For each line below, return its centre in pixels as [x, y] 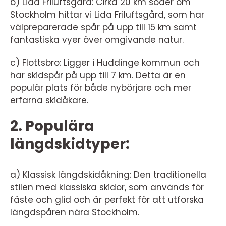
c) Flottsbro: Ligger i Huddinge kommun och [105, 63]
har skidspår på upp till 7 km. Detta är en [98, 75]
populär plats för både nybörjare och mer [101, 88]
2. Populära [52, 126]
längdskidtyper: [70, 144]
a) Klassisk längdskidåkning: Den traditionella [108, 175]
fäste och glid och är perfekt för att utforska [107, 200]
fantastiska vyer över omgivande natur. [97, 40]
